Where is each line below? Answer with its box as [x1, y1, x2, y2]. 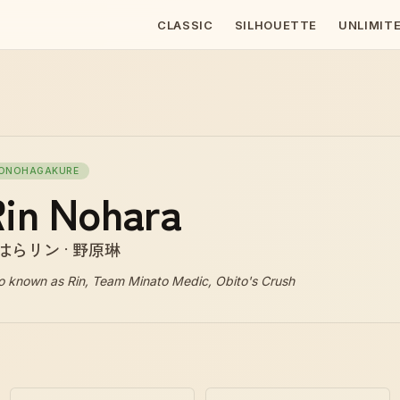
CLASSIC [157, 17, 213, 32]
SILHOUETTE [234, 17, 318, 32]
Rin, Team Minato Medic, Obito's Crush [67, 273, 295, 288]
